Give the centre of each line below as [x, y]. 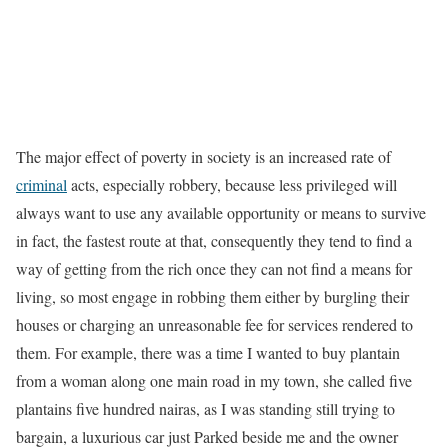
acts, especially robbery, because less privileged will [232, 184]
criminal [41, 184]
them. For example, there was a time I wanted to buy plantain [208, 352]
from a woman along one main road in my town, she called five [214, 380]
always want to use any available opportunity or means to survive [221, 212]
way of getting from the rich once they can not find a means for [214, 268]
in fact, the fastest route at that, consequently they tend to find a [214, 240]
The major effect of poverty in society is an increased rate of [203, 156]
